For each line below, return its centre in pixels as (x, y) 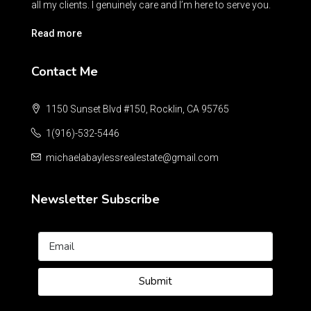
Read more (57, 33)
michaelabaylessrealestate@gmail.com (132, 157)
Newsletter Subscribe (95, 199)
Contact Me (65, 71)
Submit (155, 281)
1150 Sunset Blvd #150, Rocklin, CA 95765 (136, 109)
